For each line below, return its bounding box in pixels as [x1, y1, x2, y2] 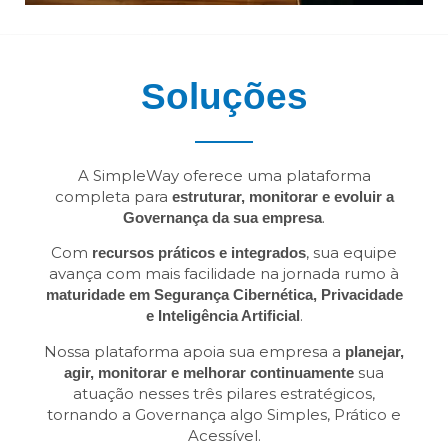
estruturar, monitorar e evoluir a [171, 187, 394, 205]
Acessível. [187, 425, 261, 445]
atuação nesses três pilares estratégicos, [73, 383, 375, 403]
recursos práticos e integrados [92, 244, 306, 262]
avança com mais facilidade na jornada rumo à [49, 264, 399, 284]
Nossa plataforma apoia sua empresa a [44, 341, 345, 361]
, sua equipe [306, 243, 397, 263]
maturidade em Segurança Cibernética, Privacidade [45, 286, 403, 304]
